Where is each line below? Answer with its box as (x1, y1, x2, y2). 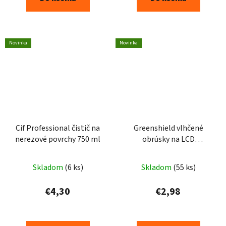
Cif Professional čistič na (16, 123, 100, 134)
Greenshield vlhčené (133, 123, 203, 134)
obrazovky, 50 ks (140, 145, 196, 156)
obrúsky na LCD (142, 134, 195, 145)
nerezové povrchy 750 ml (15, 134, 100, 145)
